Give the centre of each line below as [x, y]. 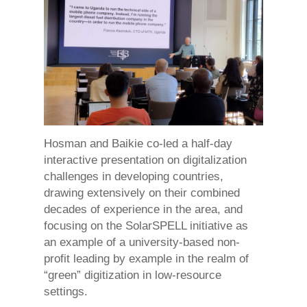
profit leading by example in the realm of [146, 259]
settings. [66, 292]
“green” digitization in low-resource [133, 275]
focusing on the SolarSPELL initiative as [146, 226]
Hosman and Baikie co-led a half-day [138, 144]
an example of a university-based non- [142, 242]
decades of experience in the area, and [143, 209]
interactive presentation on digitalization [145, 160]
